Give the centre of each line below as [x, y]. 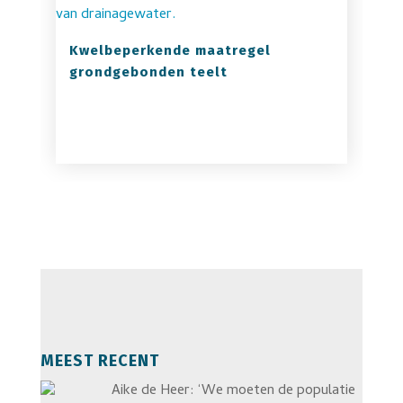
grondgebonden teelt [148, 72]
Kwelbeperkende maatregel [170, 50]
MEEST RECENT [99, 361]
